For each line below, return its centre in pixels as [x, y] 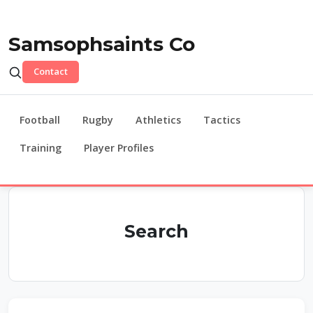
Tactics [222, 119]
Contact [51, 72]
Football [40, 119]
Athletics [158, 119]
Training [41, 147]
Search [156, 231]
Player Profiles [119, 147]
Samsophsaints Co [102, 44]
